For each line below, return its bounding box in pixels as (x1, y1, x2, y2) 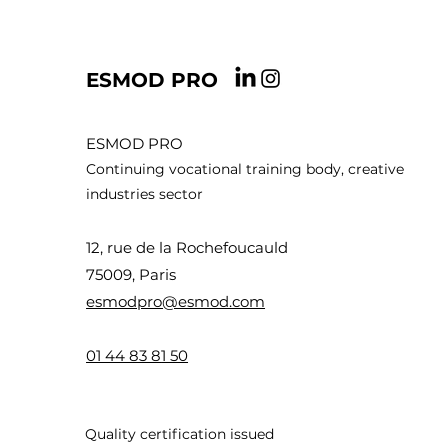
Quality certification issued (85, 425, 275, 443)
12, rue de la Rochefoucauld (86, 238, 289, 257)
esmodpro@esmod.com (86, 292, 266, 311)
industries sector (86, 185, 204, 203)
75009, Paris (86, 265, 177, 284)
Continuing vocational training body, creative (86, 160, 405, 178)
